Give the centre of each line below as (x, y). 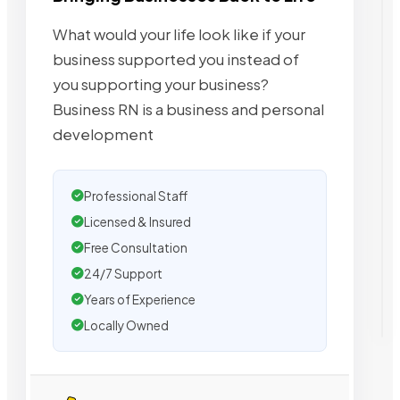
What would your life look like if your (179, 35)
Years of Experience (140, 300)
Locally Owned (126, 326)
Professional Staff (136, 196)
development (103, 135)
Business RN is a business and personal (188, 110)
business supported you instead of (176, 60)
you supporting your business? (161, 85)
